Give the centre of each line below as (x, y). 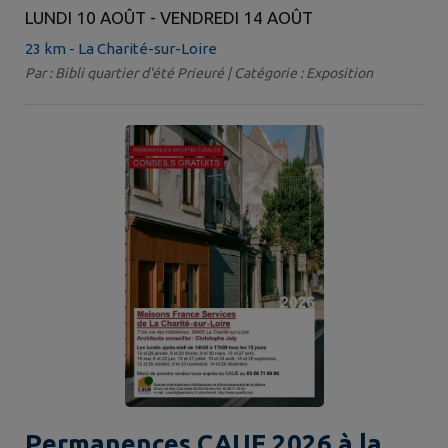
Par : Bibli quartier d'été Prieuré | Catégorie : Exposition (199, 73)
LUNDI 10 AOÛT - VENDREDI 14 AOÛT (169, 18)
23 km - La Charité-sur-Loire (121, 49)
